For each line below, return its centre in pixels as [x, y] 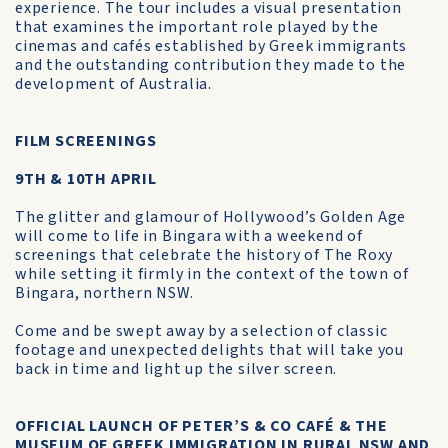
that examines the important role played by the [197, 27]
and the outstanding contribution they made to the [211, 65]
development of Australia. [114, 84]
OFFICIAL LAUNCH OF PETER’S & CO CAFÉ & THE [201, 426]
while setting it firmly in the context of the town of [212, 274]
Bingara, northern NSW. [104, 293]
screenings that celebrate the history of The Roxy [204, 255]
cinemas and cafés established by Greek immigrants [211, 46]
